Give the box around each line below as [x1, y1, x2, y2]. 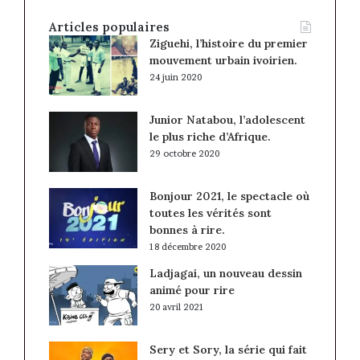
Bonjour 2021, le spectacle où [149, 188, 309, 203]
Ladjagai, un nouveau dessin [149, 265, 302, 280]
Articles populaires [49, 18, 170, 35]
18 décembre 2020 [149, 240, 226, 252]
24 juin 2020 [149, 71, 202, 83]
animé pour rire [149, 282, 235, 297]
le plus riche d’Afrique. [149, 129, 271, 144]
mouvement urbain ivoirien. [149, 52, 297, 67]
